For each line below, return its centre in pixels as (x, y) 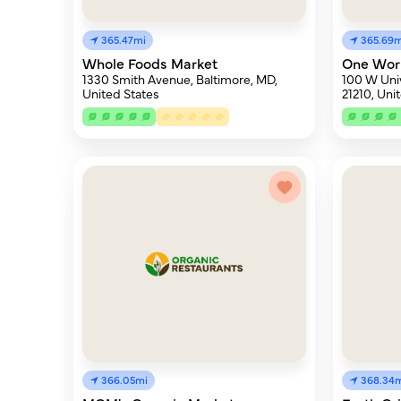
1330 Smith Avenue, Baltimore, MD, (180, 79)
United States (121, 93)
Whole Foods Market (150, 63)
